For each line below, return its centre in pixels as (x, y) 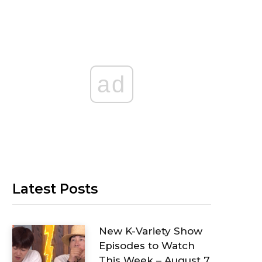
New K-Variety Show (151, 231)
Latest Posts (55, 189)
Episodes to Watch (147, 246)
